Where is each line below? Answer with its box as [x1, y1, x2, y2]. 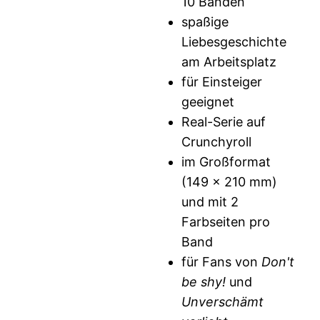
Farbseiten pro [181, 214, 271, 230]
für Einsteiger [181, 74, 263, 90]
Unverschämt [181, 294, 264, 310]
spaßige [181, 14, 229, 30]
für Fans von [181, 254, 262, 270]
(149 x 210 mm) [181, 174, 278, 190]
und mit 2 [181, 194, 239, 210]
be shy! [181, 274, 226, 290]
